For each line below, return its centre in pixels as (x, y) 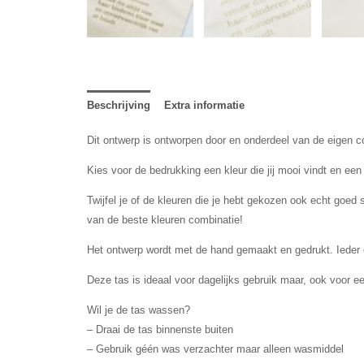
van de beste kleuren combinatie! (165, 220)
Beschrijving (118, 105)
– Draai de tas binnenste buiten (160, 330)
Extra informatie (204, 105)
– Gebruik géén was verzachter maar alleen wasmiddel (215, 349)
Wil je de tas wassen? (138, 310)
